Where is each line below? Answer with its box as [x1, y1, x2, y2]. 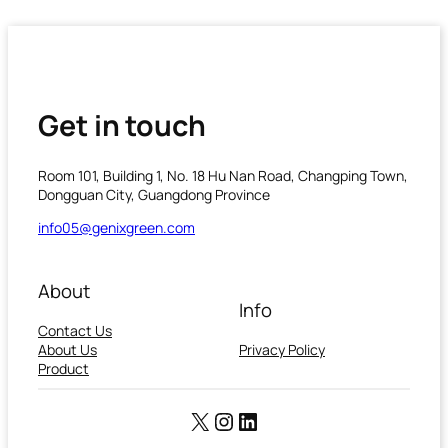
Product [38, 358, 89, 378]
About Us [38, 339, 97, 359]
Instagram [211, 403, 323, 437]
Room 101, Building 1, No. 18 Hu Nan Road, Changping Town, [38, 165, 408, 185]
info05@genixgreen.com [38, 217, 195, 237]
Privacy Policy [239, 339, 325, 359]
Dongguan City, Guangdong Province [38, 184, 270, 204]
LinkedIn [235, 403, 327, 437]
